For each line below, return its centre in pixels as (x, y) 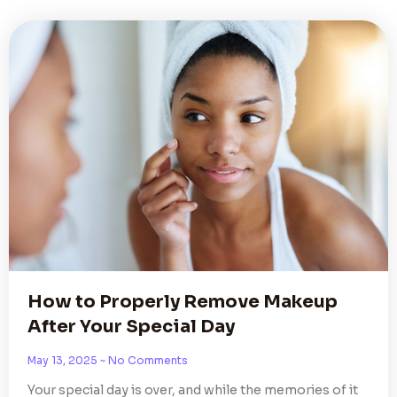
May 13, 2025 (64, 360)
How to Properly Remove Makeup (183, 301)
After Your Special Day (131, 326)
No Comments (147, 360)
